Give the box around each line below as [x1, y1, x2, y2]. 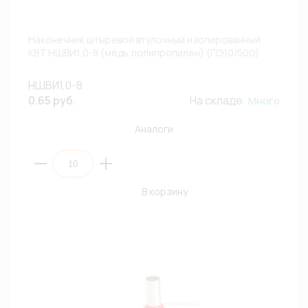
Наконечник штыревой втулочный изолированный [28, 33, 261, 46]
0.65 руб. [28, 93, 76, 108]
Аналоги [135, 122, 173, 135]
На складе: [190, 93, 248, 108]
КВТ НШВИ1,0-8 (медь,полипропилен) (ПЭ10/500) [28, 46, 259, 59]
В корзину [141, 185, 188, 198]
